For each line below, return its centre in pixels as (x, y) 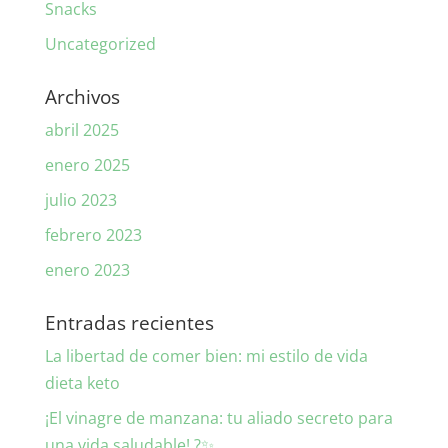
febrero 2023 (93, 235)
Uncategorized (100, 44)
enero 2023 (87, 270)
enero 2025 (87, 165)
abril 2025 (81, 130)
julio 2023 (80, 200)
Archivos (82, 97)
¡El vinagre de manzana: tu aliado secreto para (218, 418)
